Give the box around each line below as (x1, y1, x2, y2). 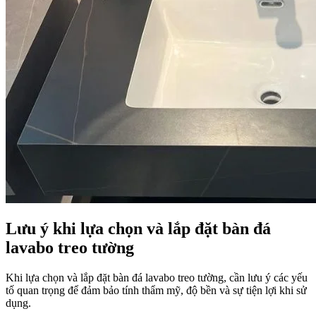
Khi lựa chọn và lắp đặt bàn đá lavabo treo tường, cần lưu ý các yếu (6, 272, 308, 284)
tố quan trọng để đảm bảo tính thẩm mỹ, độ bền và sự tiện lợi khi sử (6, 284, 307, 297)
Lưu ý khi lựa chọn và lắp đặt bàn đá (6, 219, 271, 238)
